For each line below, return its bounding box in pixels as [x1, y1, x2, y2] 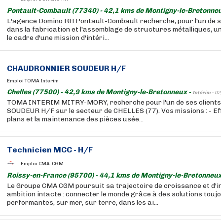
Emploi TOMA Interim [7, 78, 59, 84]
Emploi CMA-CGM [21, 160, 64, 167]
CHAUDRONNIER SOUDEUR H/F [7, 64, 126, 73]
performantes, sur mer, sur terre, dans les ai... [7, 198, 158, 207]
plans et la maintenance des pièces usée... [7, 115, 144, 123]
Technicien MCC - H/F [7, 145, 93, 154]
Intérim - [192, 90, 215, 96]
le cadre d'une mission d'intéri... [7, 34, 109, 42]
